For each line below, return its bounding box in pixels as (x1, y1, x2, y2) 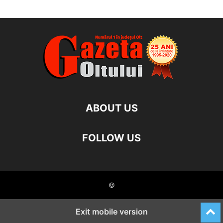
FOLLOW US (82, 131, 141, 144)
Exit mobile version (75, 206, 148, 217)
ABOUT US (85, 102, 138, 114)
